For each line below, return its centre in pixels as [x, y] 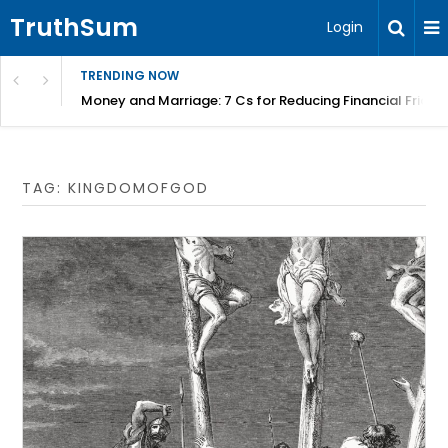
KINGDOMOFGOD [139, 188]
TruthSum [74, 27]
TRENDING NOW [129, 75]
